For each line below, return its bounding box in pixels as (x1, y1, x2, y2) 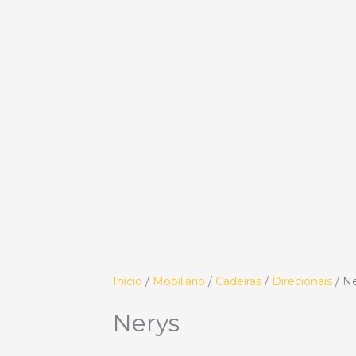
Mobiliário (153, 274, 205, 288)
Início (113, 274, 142, 288)
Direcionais (272, 274, 332, 288)
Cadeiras (215, 274, 261, 288)
